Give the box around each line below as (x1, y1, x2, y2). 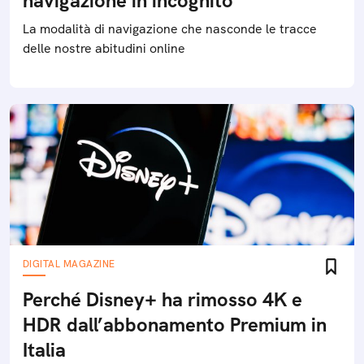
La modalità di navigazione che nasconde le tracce (23, 20, 317, 37)
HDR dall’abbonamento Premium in (23, 312, 327, 337)
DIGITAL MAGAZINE (23, 258, 115, 271)
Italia (23, 337, 66, 362)
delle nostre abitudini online (23, 40, 185, 57)
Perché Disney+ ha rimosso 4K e (23, 287, 302, 312)
